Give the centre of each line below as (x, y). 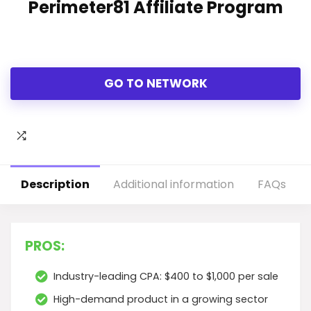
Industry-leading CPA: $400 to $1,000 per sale (166, 276)
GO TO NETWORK (155, 83)
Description (55, 184)
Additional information (174, 184)
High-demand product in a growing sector (161, 299)
